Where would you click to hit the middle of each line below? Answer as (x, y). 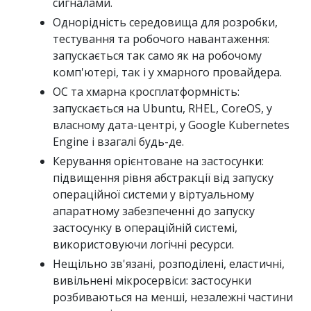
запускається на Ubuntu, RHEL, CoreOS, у (162, 108)
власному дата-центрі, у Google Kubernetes (171, 125)
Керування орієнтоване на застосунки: (158, 161)
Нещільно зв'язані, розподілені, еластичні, (169, 263)
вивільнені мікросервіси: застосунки (152, 280)
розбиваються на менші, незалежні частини (173, 297)
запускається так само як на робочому (157, 55)
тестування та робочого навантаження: (161, 39)
